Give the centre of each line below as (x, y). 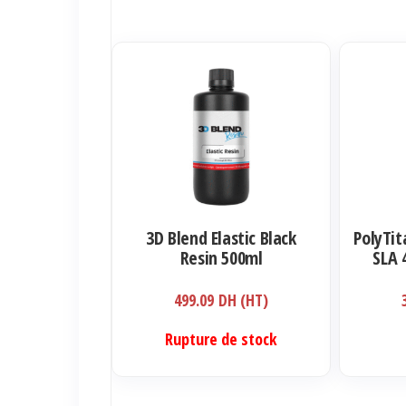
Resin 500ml (221, 258)
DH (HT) (244, 300)
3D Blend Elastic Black (221, 238)
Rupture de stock (222, 339)
